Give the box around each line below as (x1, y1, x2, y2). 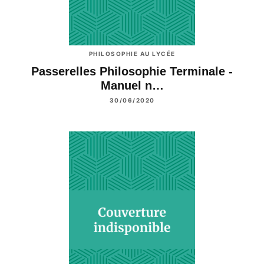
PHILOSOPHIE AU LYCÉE (88, 49, 176, 57)
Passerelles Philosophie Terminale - (31, 64, 233, 78)
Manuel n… (100, 78, 164, 92)
